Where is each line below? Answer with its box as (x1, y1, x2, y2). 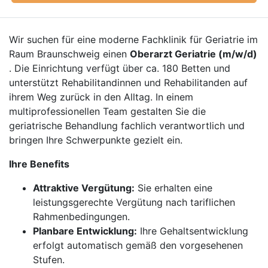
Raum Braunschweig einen (9, 48, 130, 60)
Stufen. (33, 254, 65, 266)
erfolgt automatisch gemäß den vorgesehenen (33, 239, 243, 251)
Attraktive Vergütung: (33, 182, 135, 194)
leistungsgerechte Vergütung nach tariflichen (33, 196, 235, 208)
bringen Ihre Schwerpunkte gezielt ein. (9, 134, 182, 146)
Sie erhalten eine (135, 182, 212, 194)
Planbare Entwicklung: (33, 225, 137, 237)
